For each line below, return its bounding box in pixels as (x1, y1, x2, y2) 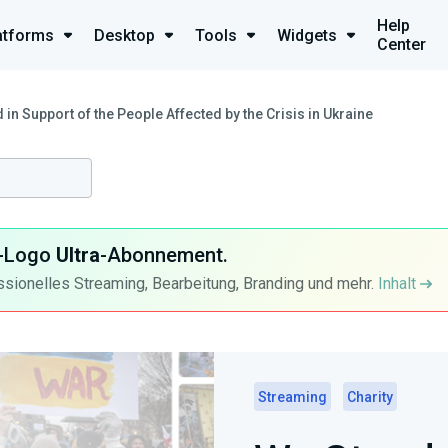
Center (377, 35, 426, 54)
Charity (347, 389, 393, 405)
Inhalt (377, 274, 420, 293)
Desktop (94, 25, 155, 45)
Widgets (277, 25, 337, 45)
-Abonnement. (99, 243, 228, 267)
